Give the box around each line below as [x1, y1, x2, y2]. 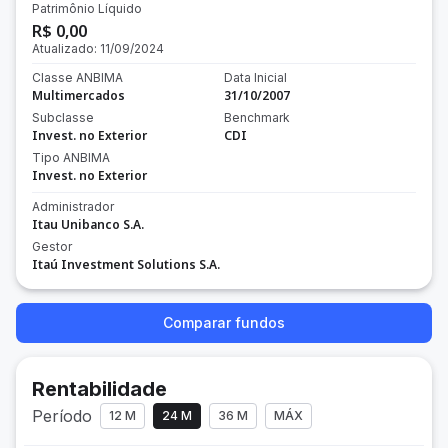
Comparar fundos [163, 314, 285, 331]
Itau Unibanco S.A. [32, 216, 144, 233]
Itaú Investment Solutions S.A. [32, 256, 220, 273]
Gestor [32, 239, 72, 254]
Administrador [32, 199, 114, 214]
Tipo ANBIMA [32, 150, 110, 165]
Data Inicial [224, 70, 287, 85]
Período [32, 406, 92, 426]
